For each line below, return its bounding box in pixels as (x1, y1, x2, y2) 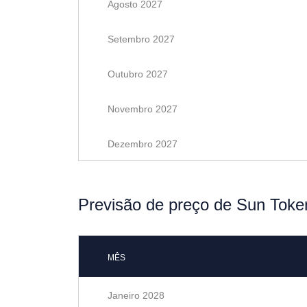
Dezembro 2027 (108, 138, 177, 149)
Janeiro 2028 (108, 290, 164, 301)
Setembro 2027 (108, 34, 175, 45)
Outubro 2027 (108, 69, 168, 79)
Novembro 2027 (108, 103, 177, 114)
